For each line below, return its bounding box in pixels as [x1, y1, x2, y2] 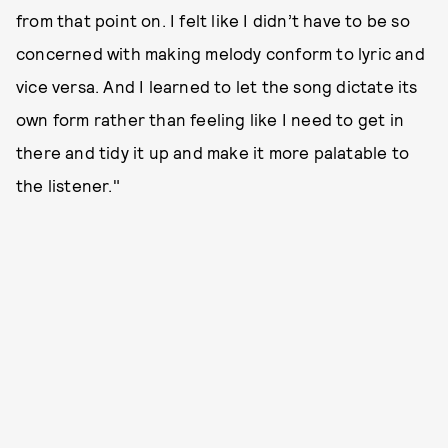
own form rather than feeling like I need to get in [16, 109, 405, 130]
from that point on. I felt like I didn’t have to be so [16, 10, 410, 31]
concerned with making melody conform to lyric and [16, 43, 425, 64]
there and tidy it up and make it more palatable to [16, 142, 410, 163]
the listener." [16, 175, 120, 196]
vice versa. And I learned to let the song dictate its [16, 76, 418, 97]
